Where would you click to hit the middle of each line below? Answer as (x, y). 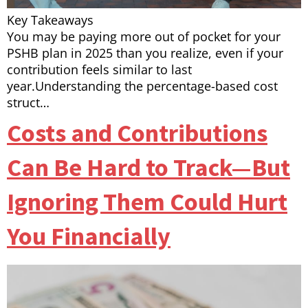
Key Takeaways (50, 20)
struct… (28, 103)
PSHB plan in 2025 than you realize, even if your (145, 53)
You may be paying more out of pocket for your (144, 37)
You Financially (89, 236)
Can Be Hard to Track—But (148, 168)
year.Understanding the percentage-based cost (142, 86)
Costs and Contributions (137, 133)
